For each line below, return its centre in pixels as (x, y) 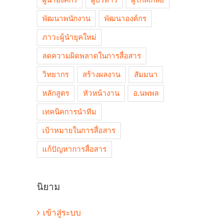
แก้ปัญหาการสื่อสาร (74, 150)
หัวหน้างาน (101, 94)
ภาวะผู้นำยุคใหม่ (69, 38)
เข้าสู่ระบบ (62, 212)
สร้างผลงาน (101, 75)
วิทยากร (55, 75)
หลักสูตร (56, 94)
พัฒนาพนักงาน (66, 19)
